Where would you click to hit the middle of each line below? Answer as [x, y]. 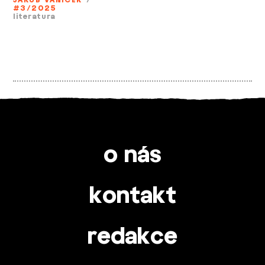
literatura [35, 16]
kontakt [132, 196]
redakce [132, 237]
